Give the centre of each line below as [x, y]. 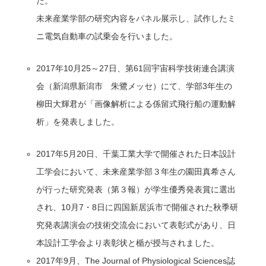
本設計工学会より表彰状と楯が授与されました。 [128, 243]
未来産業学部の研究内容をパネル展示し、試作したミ [136, 18]
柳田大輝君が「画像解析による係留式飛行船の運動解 [136, 104]
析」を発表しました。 [78, 121]
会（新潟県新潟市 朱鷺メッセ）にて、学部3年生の [134, 86]
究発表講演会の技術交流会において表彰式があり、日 [136, 225]
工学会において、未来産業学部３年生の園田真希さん [136, 171]
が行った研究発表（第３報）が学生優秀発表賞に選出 [136, 189]
